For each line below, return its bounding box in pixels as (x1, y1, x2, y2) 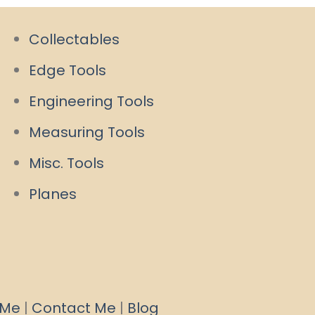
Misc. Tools (29, 153, 104, 174)
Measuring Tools (29, 122, 145, 143)
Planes (29, 184, 77, 205)
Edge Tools (29, 60, 106, 81)
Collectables (29, 30, 120, 50)
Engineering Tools (29, 91, 154, 112)
